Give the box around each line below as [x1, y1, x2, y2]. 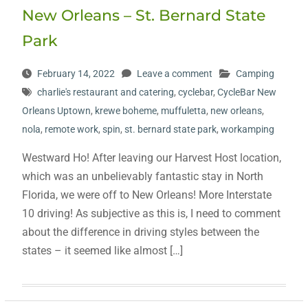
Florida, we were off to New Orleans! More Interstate [21, 188, 272, 201]
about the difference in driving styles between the [21, 225, 259, 239]
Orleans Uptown [21, 104, 91, 116]
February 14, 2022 [36, 67, 115, 79]
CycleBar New [217, 86, 276, 98]
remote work [44, 123, 98, 135]
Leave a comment [136, 67, 212, 79]
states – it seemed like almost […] [21, 243, 183, 257]
